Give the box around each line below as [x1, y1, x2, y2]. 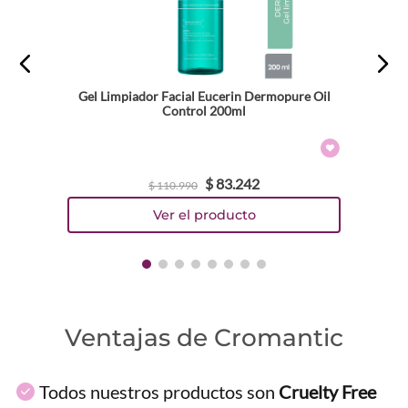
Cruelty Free [279, 380, 376, 403]
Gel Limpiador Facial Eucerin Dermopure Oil [77, 88, 331, 105]
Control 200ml [162, 103, 246, 119]
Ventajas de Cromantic [65, 321, 343, 352]
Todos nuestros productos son [39, 380, 279, 403]
